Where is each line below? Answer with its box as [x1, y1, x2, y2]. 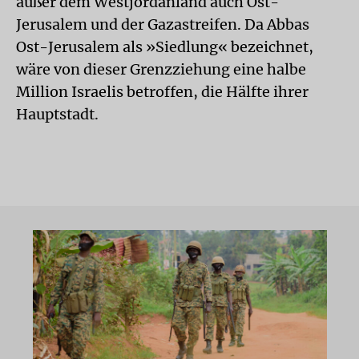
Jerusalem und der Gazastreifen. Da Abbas [16, 15, 309, 34]
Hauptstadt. [16, 105, 99, 123]
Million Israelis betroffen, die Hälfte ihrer [16, 83, 309, 101]
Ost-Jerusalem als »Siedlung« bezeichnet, [16, 38, 313, 56]
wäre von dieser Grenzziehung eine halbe [16, 60, 306, 79]
